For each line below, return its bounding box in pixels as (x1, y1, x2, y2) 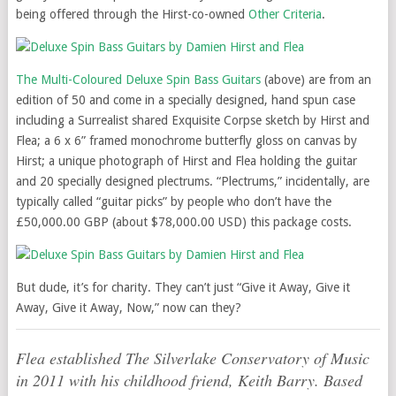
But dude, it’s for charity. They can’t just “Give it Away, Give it (15, 280, 350, 294)
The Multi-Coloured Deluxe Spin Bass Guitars (15, 72, 261, 87)
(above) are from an (260, 72, 371, 87)
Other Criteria (247, 7, 322, 21)
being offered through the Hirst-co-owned (15, 7, 248, 21)
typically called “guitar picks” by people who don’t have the (15, 194, 331, 209)
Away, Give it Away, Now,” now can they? (15, 301, 241, 315)
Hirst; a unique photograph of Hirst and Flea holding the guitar (15, 154, 357, 168)
